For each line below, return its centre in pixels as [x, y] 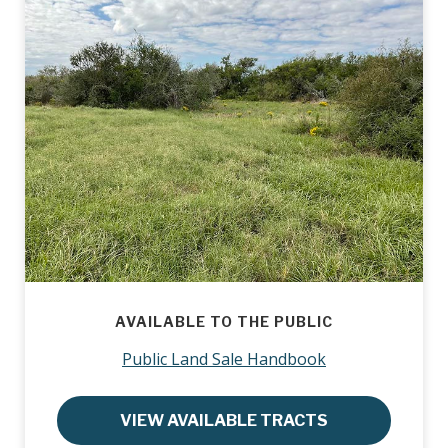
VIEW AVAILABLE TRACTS [224, 420]
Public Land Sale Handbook [224, 358]
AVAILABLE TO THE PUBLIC [224, 321]
